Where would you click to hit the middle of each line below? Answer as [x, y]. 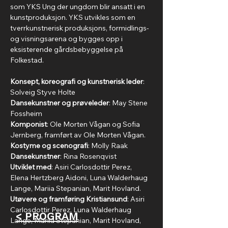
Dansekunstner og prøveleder [60, 103]
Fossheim [26, 113]
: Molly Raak [108, 146]
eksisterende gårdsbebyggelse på [67, 49]
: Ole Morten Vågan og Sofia [94, 124]
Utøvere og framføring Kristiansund [69, 199]
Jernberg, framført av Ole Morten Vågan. [79, 135]
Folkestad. [27, 60]
